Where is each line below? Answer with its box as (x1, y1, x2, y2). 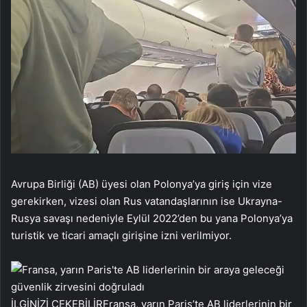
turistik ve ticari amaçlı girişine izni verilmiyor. (11, 228, 232, 242)
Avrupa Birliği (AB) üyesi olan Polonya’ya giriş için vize (11, 177, 272, 191)
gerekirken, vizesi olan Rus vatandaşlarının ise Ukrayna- (11, 194, 282, 208)
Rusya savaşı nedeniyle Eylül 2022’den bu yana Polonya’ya (11, 211, 293, 225)
